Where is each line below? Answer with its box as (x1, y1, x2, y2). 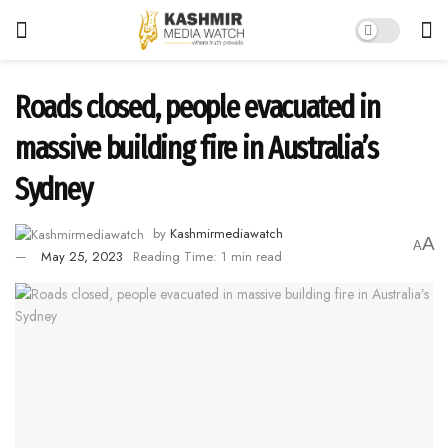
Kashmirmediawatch (170, 223, 283, 243)
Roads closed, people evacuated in (15, 88, 380, 126)
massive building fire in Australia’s (15, 129, 378, 167)
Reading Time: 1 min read (133, 246, 282, 266)
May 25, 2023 (41, 246, 123, 266)
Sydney (15, 170, 92, 208)
